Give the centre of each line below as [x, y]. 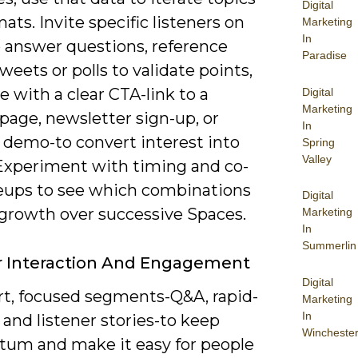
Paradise [324, 55]
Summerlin [329, 245]
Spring [318, 142]
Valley [317, 159]
